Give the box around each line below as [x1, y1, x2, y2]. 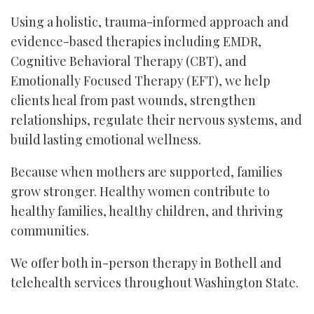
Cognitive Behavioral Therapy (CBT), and [11, 53, 247, 69]
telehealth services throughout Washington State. [11, 274, 299, 291]
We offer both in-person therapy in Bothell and [11, 254, 282, 271]
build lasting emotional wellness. [11, 131, 201, 148]
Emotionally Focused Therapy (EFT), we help [11, 72, 271, 89]
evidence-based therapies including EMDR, [11, 33, 261, 50]
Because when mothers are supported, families [11, 163, 282, 180]
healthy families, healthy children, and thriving [11, 203, 283, 219]
